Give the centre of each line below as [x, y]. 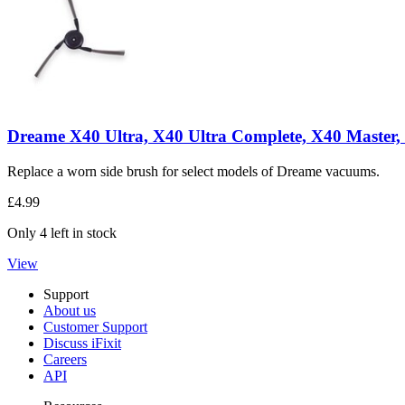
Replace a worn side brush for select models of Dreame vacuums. [193, 171]
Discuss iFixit [82, 343]
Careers [65, 359]
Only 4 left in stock [62, 232]
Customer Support [95, 326]
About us [70, 310]
